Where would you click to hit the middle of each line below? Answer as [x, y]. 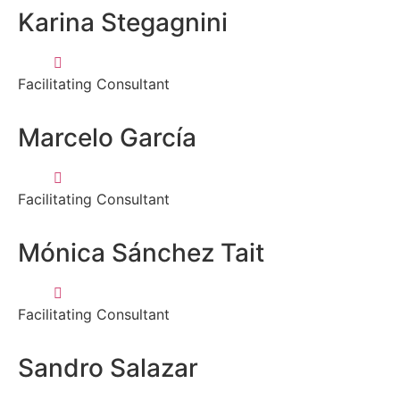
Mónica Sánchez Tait [141, 252]
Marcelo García [107, 137]
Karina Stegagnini [123, 22]
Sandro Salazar [108, 367]
